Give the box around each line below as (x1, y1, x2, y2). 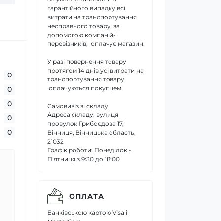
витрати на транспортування (47, 13, 137, 21)
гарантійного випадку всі (47, 4, 125, 12)
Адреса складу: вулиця (47, 111, 118, 118)
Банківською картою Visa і (47, 209, 127, 216)
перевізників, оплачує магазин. (47, 40, 145, 47)
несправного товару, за (47, 22, 120, 30)
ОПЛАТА (69, 191, 104, 201)
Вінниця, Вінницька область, (47, 129, 136, 136)
